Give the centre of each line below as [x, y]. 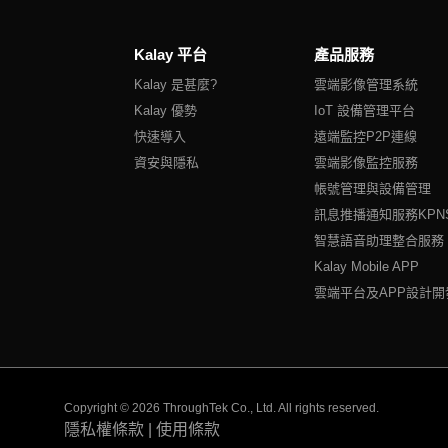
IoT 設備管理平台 [364, 110]
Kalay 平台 [171, 54]
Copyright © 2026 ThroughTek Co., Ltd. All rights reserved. [221, 408]
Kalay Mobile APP [366, 266]
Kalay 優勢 [166, 110]
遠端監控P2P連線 [365, 136]
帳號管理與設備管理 [372, 188]
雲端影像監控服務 [365, 162]
